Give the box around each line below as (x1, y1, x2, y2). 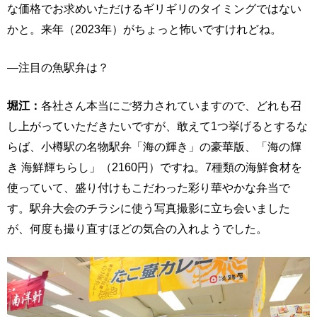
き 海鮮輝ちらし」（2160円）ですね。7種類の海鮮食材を (7, 160, 302, 173)
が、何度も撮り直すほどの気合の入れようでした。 (7, 221, 267, 235)
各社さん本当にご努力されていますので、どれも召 (41, 98, 301, 112)
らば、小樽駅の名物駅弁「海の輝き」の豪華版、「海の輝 (7, 139, 301, 153)
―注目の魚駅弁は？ (7, 60, 109, 74)
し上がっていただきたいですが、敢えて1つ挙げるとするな (7, 119, 308, 132)
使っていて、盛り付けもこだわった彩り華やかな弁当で (7, 180, 290, 194)
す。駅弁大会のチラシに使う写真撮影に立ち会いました (7, 201, 290, 214)
